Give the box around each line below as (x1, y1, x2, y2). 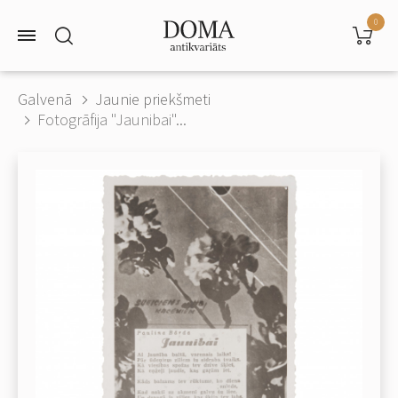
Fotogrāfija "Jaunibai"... (37, 109, 187, 130)
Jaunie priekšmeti (95, 89, 211, 109)
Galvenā (18, 89, 72, 109)
